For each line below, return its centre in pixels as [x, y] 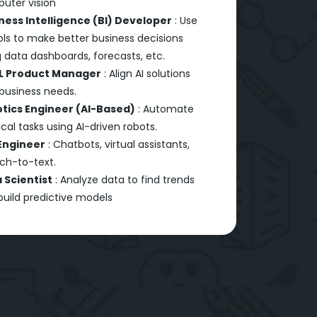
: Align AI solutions [145, 73]
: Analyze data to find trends [123, 179]
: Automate [164, 109]
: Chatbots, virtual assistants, [117, 144]
